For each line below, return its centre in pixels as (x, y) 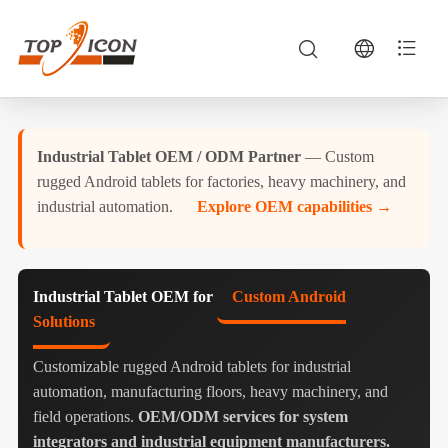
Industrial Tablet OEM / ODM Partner (168, 156)
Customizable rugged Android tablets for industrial (191, 366)
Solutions (63, 321)
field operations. (85, 416)
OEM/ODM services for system (242, 416)
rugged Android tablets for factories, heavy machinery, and (221, 181)
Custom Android (288, 296)
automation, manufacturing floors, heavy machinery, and (210, 391)
